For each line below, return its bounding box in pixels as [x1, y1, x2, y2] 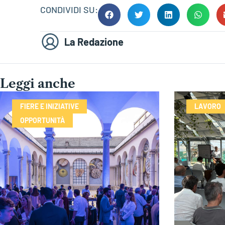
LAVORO [194, 101, 221, 110]
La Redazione [64, 36, 124, 48]
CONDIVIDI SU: [40, 4, 98, 15]
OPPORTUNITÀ [20, 116, 65, 125]
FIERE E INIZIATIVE [20, 101, 79, 110]
